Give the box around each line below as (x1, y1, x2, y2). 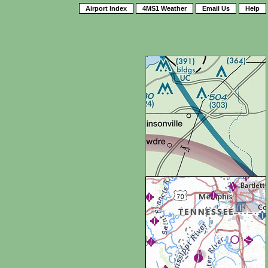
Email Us (202, 5, 230, 12)
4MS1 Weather (142, 5, 187, 12)
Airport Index (86, 5, 127, 12)
